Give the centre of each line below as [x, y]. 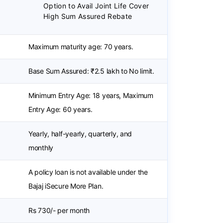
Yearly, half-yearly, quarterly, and [80, 134]
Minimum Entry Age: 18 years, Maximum [91, 95]
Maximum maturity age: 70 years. [81, 47]
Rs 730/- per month [59, 210]
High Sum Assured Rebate [88, 16]
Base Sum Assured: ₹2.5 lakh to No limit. [91, 71]
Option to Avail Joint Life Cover [96, 6]
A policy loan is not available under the [88, 172]
